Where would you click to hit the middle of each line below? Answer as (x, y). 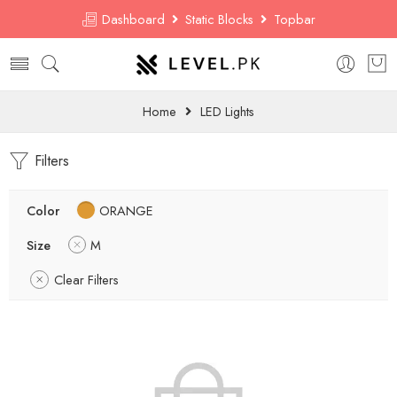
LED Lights (227, 111)
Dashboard (135, 19)
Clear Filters (86, 280)
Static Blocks (219, 19)
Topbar (291, 19)
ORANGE (126, 210)
